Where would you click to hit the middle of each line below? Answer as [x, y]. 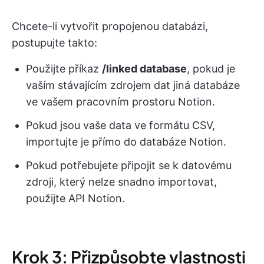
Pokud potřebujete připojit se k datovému [129, 166]
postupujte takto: [55, 43]
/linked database [144, 69]
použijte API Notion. [75, 199]
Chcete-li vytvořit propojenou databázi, [110, 27]
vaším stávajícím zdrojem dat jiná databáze [133, 85]
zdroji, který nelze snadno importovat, [121, 182]
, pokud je [211, 69]
